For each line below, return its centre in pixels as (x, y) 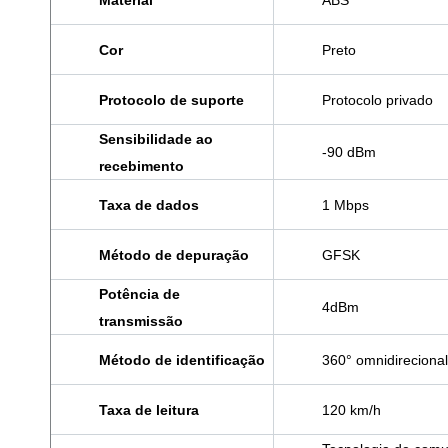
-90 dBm (349, 152)
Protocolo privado (377, 100)
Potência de (139, 294)
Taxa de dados (149, 205)
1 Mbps (345, 205)
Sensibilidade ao (156, 139)
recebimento (141, 166)
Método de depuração (174, 255)
